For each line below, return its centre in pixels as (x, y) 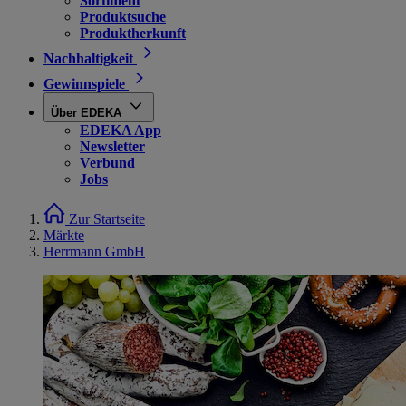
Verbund (107, 163)
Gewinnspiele (84, 84)
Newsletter (112, 146)
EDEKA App (121, 130)
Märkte (64, 235)
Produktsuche (123, 17)
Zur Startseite (107, 219)
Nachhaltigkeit (88, 58)
